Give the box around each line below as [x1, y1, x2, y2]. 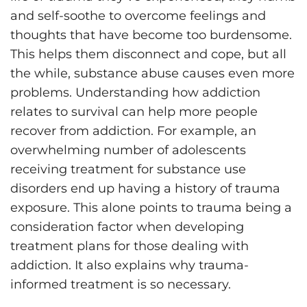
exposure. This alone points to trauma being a [10, 200, 292, 216]
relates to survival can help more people [10, 104, 258, 120]
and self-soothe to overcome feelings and [10, 8, 266, 24]
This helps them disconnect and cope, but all [10, 47, 286, 62]
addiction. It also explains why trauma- [10, 258, 249, 273]
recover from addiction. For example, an [10, 123, 256, 139]
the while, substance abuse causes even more [10, 66, 295, 82]
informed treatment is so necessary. [10, 277, 231, 293]
